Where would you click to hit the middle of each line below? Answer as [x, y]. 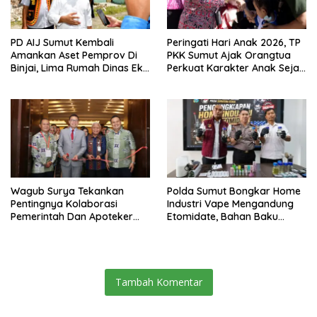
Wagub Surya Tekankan [67, 191]
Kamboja [189, 242]
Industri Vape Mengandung [230, 203]
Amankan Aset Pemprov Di [74, 55]
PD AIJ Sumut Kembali [62, 42]
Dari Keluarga [200, 80]
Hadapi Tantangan [55, 229]
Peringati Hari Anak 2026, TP [234, 42]
